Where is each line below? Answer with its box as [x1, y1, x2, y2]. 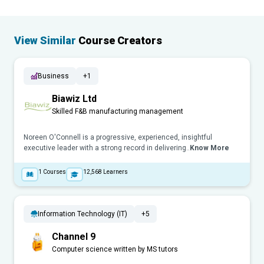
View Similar [14, 34, 76, 47]
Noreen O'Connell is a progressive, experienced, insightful [24, 133, 212, 142]
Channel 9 [52, 231, 95, 243]
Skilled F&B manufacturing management [52, 107, 183, 116]
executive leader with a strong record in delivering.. [24, 144, 190, 153]
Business [38, 72, 69, 81]
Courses [43, 169, 66, 176]
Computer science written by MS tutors [52, 245, 178, 254]
